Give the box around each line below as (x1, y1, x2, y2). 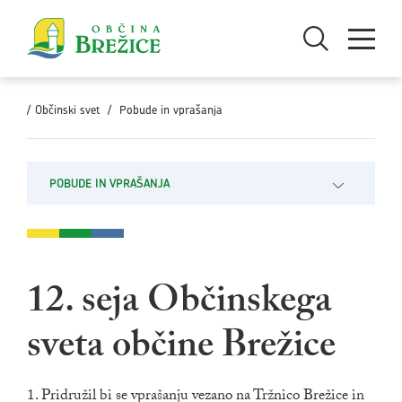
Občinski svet (35, 101, 100, 118)
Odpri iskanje (303, 23, 368, 40)
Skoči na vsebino (31, 3, 104, 17)
